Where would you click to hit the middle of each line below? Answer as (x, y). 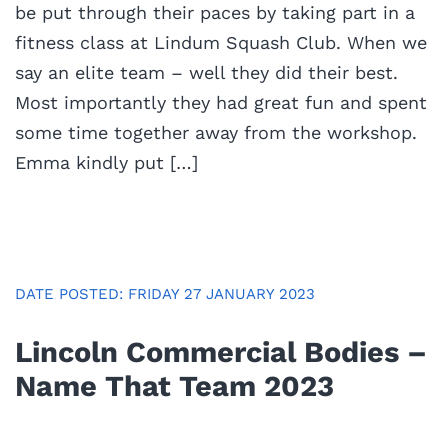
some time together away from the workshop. (216, 132)
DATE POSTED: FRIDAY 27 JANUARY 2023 (165, 293)
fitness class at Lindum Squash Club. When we (221, 42)
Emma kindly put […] (106, 162)
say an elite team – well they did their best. (206, 72)
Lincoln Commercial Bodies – (221, 351)
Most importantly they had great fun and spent (221, 102)
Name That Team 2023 (174, 385)
